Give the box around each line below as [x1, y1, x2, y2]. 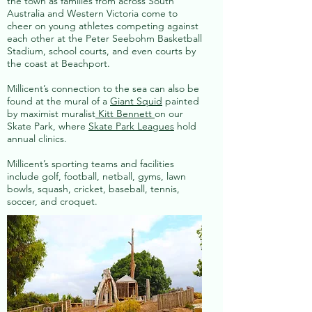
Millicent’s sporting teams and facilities [7, 157, 174, 170]
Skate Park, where [7, 120, 88, 132]
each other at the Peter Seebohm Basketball [7, 32, 202, 45]
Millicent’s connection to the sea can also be [7, 82, 199, 95]
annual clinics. [7, 132, 67, 145]
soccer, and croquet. [7, 195, 97, 208]
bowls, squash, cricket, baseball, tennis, [7, 182, 180, 195]
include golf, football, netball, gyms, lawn [7, 170, 186, 182]
